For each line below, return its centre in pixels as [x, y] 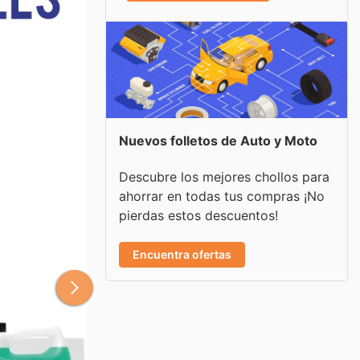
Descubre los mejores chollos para [224, 176]
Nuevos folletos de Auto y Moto [218, 141]
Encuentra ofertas [182, 254]
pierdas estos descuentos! [198, 215]
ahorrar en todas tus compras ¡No [222, 196]
